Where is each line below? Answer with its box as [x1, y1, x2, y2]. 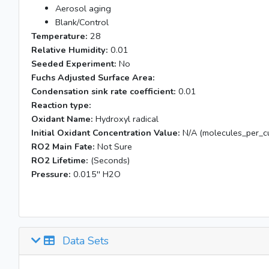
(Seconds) [88, 154, 130, 166]
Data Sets [59, 234, 109, 248]
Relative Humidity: [31, 44, 108, 56]
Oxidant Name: [31, 113, 93, 125]
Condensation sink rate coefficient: [31, 85, 176, 97]
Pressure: [31, 168, 71, 180]
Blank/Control [55, 16, 109, 28]
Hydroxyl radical [93, 113, 159, 125]
